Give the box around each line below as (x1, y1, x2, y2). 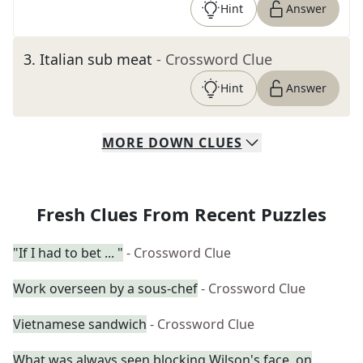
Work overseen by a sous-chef (13, 280, 198, 297)
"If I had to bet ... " (13, 244, 123, 262)
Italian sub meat (40, 49, 152, 69)
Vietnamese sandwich (13, 315, 147, 333)
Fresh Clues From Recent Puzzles (36, 202, 327, 226)
